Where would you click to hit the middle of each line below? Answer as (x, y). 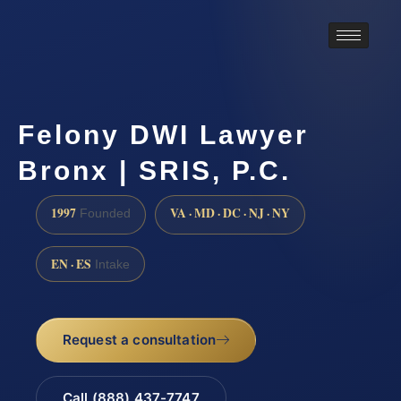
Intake (111, 264)
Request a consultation (139, 340)
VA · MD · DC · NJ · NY (230, 213)
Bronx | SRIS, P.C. (154, 170)
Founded (103, 213)
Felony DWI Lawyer (163, 134)
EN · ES (71, 264)
